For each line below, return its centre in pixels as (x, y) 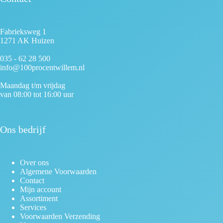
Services (33, 207)
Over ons (34, 163)
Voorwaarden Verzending (60, 216)
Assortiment (39, 198)
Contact (32, 180)
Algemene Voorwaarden (58, 171)
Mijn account (41, 189)
